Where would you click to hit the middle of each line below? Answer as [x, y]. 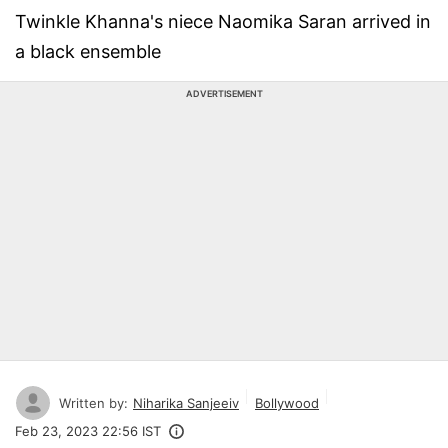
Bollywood [287, 402]
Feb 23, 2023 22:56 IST [88, 431]
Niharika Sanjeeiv [186, 402]
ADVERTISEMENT [224, 93]
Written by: [93, 402]
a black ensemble [88, 51]
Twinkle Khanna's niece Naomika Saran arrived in [223, 21]
